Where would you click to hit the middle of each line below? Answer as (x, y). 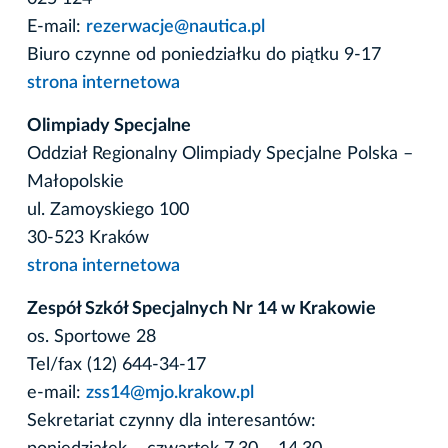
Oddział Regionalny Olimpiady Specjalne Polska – (220, 153)
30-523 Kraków (88, 237)
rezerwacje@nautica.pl (175, 26)
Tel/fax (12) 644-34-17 (116, 364)
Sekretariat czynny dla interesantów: (171, 420)
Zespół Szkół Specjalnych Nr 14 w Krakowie (201, 308)
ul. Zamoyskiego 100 (108, 209)
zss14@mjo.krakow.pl (170, 392)
